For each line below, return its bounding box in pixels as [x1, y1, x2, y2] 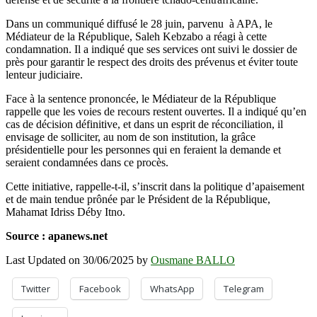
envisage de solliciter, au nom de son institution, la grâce [6, 130, 255, 143]
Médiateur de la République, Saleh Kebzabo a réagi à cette [6, 30, 267, 42]
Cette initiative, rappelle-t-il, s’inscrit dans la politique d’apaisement [6, 180, 304, 192]
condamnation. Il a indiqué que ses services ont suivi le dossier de [6, 42, 297, 55]
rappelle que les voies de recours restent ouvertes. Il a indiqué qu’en [6, 105, 306, 117]
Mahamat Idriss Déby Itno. [6, 205, 125, 218]
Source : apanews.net [6, 229, 108, 242]
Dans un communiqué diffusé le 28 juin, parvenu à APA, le [6, 17, 272, 30]
